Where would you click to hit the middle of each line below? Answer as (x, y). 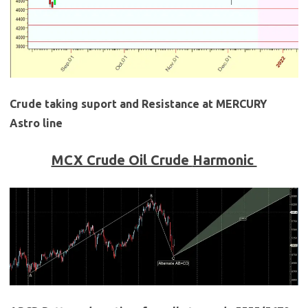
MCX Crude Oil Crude (122, 160)
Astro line (36, 123)
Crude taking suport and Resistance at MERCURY (138, 104)
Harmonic (224, 160)
